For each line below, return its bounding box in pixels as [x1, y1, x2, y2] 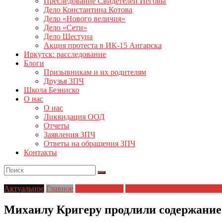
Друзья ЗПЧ [44, 76, 84, 85]
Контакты [24, 148, 57, 157]
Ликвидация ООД [44, 112, 105, 121]
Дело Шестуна [44, 32, 93, 41]
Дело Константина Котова [44, 5, 132, 14]
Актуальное [4, 184, 44, 193]
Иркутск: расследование [24, 50, 106, 58]
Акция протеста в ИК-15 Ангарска [44, 41, 162, 50]
